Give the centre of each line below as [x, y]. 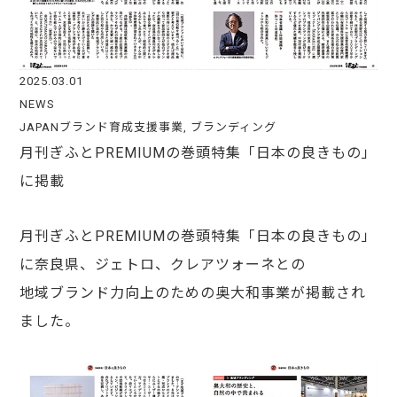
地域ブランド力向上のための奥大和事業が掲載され [193, 293]
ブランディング [234, 128]
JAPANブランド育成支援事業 [102, 128]
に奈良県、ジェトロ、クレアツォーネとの [163, 265]
